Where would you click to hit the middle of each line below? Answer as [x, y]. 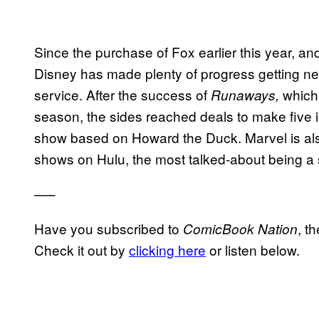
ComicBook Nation [240, 228]
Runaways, [245, 94]
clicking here [167, 249]
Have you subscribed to [109, 228]
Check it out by [82, 249]
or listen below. [253, 249]
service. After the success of [122, 94]
